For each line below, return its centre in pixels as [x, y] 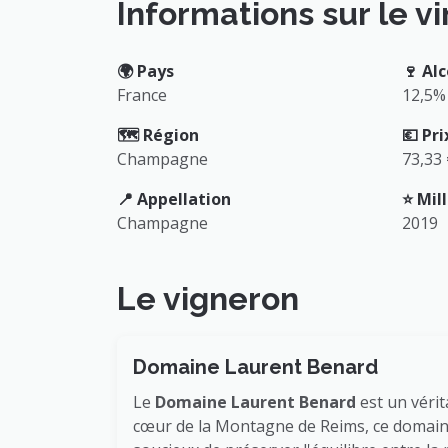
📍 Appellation [174, 198]
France [142, 94]
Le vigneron [208, 298]
